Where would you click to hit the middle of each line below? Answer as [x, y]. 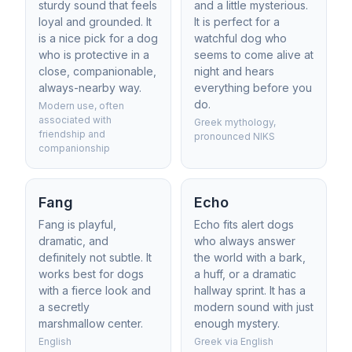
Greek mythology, [235, 122]
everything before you [253, 88]
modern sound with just [254, 307]
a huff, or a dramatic [245, 274]
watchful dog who [240, 38]
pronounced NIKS [235, 136]
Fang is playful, [77, 224]
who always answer [245, 241]
